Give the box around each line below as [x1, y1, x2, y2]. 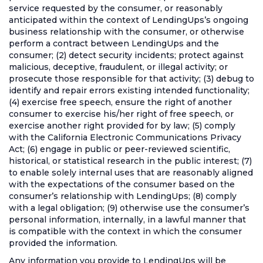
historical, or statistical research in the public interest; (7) [9, 156, 252, 166]
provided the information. [9, 238, 117, 248]
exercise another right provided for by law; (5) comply [9, 120, 235, 131]
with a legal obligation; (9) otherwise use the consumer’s [9, 203, 249, 213]
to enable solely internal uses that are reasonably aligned [9, 167, 253, 178]
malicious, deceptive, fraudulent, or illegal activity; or [9, 62, 228, 72]
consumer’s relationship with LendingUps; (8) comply [9, 191, 237, 201]
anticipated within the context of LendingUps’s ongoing [9, 15, 248, 25]
